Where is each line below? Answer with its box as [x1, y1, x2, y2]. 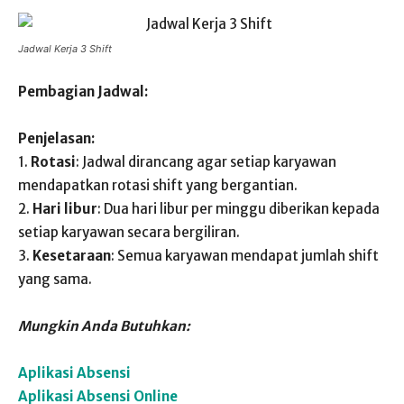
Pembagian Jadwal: [18, 83, 148, 100]
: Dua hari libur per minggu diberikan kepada [97, 200, 380, 217]
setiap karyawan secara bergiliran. [18, 224, 240, 241]
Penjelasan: [18, 130, 95, 147]
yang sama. [18, 271, 92, 288]
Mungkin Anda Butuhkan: [18, 317, 190, 335]
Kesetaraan [32, 247, 111, 264]
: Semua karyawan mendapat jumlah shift [111, 247, 379, 264]
